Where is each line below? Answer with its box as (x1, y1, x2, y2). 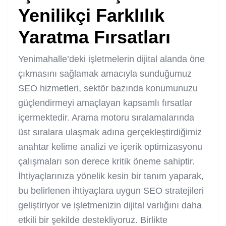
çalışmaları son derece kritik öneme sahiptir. (18, 156, 195, 166)
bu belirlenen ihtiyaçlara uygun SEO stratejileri (18, 185, 204, 196)
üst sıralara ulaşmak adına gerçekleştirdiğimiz (18, 127, 202, 137)
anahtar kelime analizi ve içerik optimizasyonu (18, 141, 202, 152)
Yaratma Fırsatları (18, 26, 171, 47)
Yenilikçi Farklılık (18, 5, 164, 26)
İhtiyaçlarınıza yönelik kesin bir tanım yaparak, (18, 171, 204, 181)
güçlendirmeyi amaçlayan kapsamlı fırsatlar (18, 97, 192, 108)
